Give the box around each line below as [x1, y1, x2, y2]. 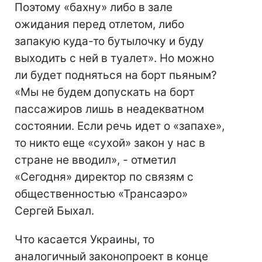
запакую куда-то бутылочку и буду [15, 35, 204, 48]
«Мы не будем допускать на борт [15, 85, 195, 99]
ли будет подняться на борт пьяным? [15, 68, 217, 82]
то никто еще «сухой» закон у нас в [15, 136, 205, 150]
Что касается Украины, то [15, 233, 154, 246]
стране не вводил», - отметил [15, 153, 176, 167]
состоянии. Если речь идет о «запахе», [15, 119, 225, 133]
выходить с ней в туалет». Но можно [15, 51, 214, 65]
